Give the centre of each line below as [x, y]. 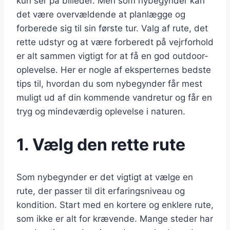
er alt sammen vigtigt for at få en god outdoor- [112, 56]
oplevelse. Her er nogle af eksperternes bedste [114, 70]
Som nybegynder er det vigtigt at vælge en [105, 177]
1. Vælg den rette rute [101, 144]
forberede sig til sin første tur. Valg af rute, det [112, 28]
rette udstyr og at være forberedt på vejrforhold [115, 42]
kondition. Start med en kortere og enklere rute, [115, 205]
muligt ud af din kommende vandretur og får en [114, 98]
